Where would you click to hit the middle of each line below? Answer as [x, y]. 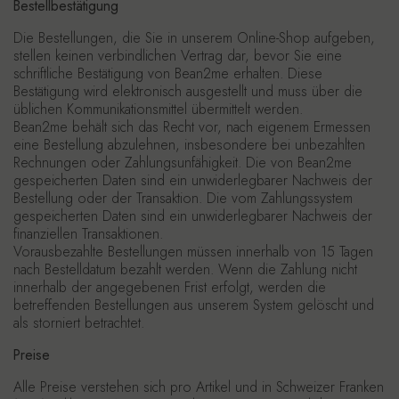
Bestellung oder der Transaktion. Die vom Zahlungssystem [183, 198]
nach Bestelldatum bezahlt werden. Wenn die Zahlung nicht [185, 269]
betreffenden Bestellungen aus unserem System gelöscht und [194, 305]
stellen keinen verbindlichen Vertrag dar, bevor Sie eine [178, 56]
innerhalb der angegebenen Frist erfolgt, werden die [170, 287]
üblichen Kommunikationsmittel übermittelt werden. [158, 109]
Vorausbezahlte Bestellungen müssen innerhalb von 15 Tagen [193, 252]
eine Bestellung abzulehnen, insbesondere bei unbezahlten [189, 145]
